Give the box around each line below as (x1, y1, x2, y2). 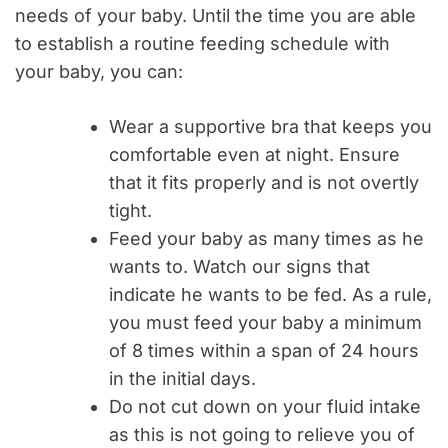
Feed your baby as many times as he (109, 228, 424, 250)
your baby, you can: (15, 61, 183, 83)
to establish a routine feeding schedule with (15, 33, 390, 55)
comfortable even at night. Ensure (109, 144, 400, 166)
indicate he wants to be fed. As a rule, (109, 284, 432, 306)
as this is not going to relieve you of (109, 424, 415, 446)
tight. (109, 200, 152, 222)
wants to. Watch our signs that (109, 256, 370, 278)
